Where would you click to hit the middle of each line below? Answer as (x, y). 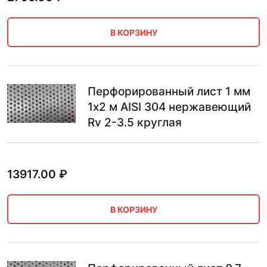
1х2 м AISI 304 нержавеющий (169, 107)
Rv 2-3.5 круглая (135, 122)
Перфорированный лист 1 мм (169, 91)
